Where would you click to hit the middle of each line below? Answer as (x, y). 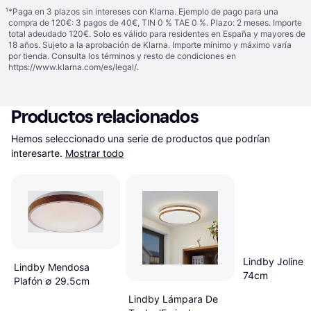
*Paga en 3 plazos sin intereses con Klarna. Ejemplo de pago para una (143, 11)
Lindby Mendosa (52, 267)
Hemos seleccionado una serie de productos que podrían (141, 138)
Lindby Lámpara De (173, 299)
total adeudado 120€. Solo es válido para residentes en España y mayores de (157, 34)
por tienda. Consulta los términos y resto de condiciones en (122, 56)
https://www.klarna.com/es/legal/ (73, 67)
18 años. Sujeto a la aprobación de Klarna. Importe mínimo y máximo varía (150, 45)
